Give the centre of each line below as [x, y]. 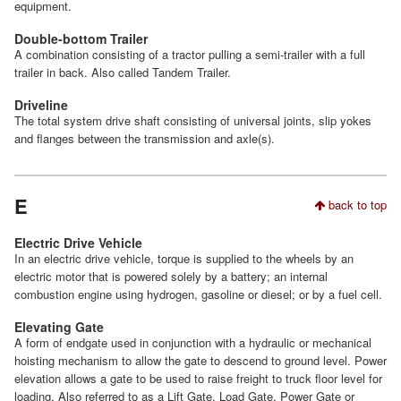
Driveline [41, 104]
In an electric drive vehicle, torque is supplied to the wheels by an [184, 259]
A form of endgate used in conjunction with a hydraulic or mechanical [193, 343]
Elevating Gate [59, 327]
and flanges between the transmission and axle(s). [145, 138]
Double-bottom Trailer [81, 38]
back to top [356, 204]
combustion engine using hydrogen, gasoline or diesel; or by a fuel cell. [198, 294]
